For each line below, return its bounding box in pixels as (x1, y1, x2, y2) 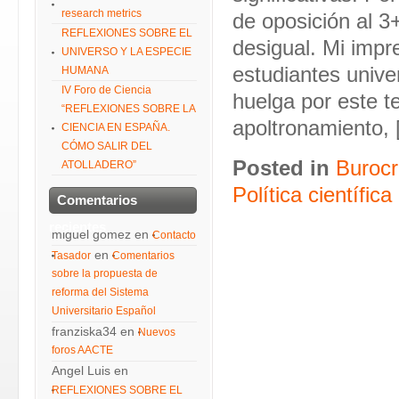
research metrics (61, 7, 142, 20)
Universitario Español (52, 305, 156, 319)
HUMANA (61, 64, 109, 77)
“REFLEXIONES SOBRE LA (61, 102, 196, 115)
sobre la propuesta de (52, 267, 158, 281)
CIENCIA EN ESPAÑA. (61, 121, 170, 134)
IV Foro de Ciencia (61, 84, 151, 96)
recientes (49, 219, 106, 234)
